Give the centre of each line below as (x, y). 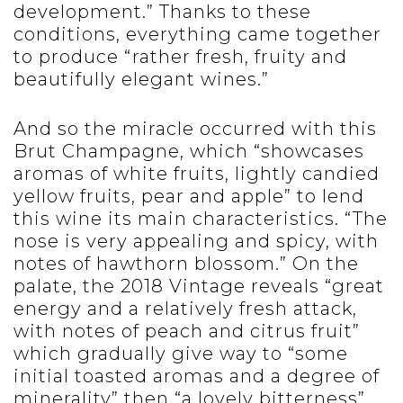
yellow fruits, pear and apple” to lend (189, 197)
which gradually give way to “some (181, 354)
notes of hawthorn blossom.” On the (186, 264)
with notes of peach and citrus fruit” (187, 331)
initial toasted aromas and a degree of (197, 376)
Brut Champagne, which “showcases (189, 152)
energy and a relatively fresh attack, (185, 309)
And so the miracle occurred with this (195, 129)
